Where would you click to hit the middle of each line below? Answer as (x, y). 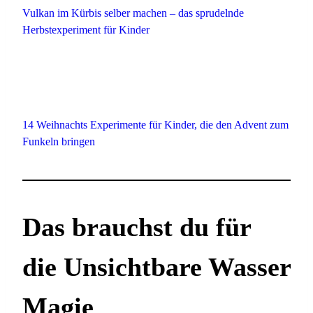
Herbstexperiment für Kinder (86, 30)
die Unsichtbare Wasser (156, 267)
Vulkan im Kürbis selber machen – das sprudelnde (133, 13)
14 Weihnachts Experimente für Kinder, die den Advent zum (155, 124)
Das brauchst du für (137, 227)
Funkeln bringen (59, 141)
